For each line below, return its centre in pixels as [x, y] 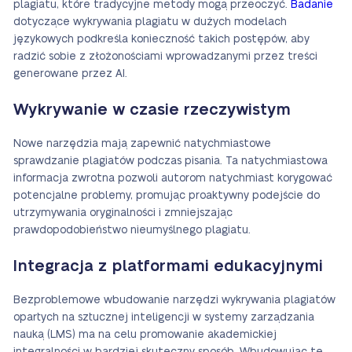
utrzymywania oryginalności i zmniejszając [123, 213]
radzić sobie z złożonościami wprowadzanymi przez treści [165, 57]
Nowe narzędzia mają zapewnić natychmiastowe [142, 144]
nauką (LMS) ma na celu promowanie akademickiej [145, 335]
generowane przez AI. [70, 74]
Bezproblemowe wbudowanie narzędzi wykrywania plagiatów [174, 300]
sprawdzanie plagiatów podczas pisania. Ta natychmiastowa [170, 161]
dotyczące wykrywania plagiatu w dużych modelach [150, 22]
